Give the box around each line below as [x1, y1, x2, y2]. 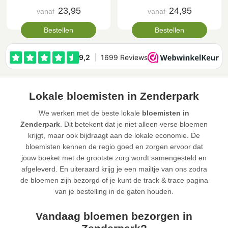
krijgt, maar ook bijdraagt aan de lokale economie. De [28, 131, 200, 140]
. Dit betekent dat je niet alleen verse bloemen [60, 120, 208, 129]
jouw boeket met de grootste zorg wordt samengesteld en [21, 154, 207, 162]
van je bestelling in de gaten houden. [54, 187, 174, 196]
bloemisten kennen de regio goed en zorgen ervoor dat [25, 142, 203, 151]
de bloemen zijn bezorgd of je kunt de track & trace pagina [20, 176, 208, 185]
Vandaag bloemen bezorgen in [36, 210, 192, 222]
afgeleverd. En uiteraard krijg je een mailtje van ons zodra [21, 165, 207, 174]
